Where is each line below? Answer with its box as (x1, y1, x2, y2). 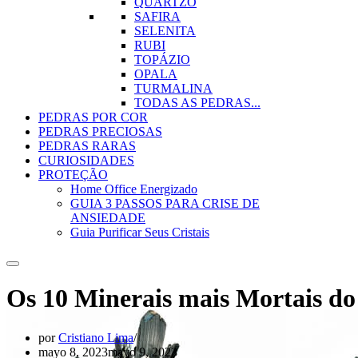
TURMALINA (134, 82, 213, 95)
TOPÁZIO (134, 53, 190, 66)
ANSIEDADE (70, 211, 145, 225)
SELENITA (134, 24, 196, 38)
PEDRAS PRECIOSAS (38, 125, 162, 138)
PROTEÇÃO (38, 168, 108, 181)
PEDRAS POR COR (38, 110, 148, 124)
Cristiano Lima (58, 330, 133, 344)
